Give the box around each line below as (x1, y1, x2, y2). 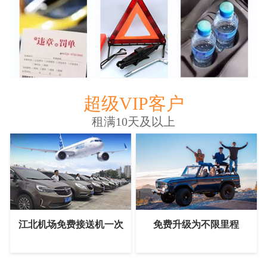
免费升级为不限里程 (153, 219, 240, 230)
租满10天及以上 (92, 115, 175, 129)
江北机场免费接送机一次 (18, 219, 123, 230)
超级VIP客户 (83, 94, 184, 114)
